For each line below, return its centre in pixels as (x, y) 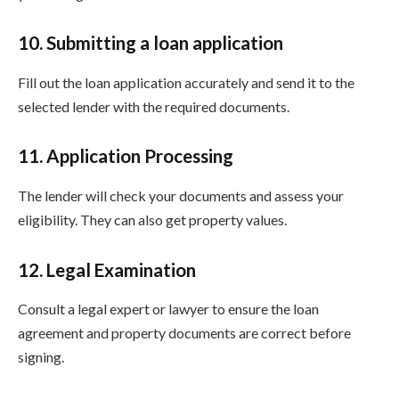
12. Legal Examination (107, 269)
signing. (41, 357)
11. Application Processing (126, 156)
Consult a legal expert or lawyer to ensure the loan (168, 309)
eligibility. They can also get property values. (152, 219)
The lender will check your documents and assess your (181, 195)
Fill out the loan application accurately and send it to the (186, 82)
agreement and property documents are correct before (184, 333)
